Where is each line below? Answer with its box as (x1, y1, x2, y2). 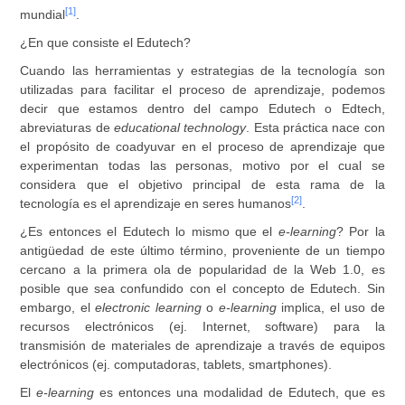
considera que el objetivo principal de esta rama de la (20, 177, 385, 192)
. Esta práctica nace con (246, 120, 385, 135)
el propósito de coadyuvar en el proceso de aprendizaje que (20, 139, 385, 154)
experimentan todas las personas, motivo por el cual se (20, 158, 385, 173)
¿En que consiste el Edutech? (20, 35, 192, 50)
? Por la (335, 224, 385, 239)
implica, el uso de (281, 300, 385, 315)
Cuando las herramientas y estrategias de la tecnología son (20, 63, 385, 78)
